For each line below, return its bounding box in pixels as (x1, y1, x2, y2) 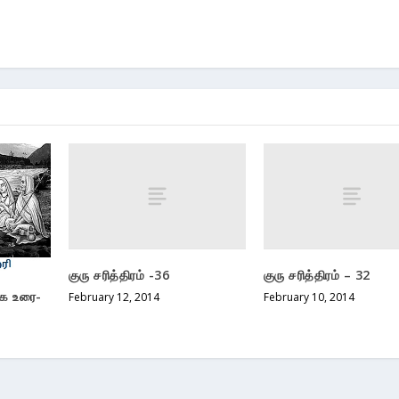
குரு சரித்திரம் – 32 (263, 266, 370, 284)
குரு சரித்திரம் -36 (68, 266, 170, 284)
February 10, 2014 (263, 289, 354, 305)
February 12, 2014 (68, 289, 159, 305)
